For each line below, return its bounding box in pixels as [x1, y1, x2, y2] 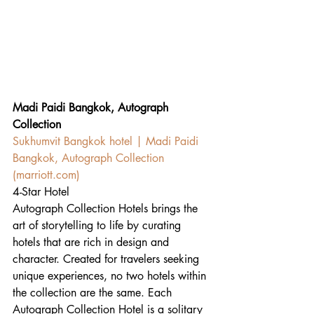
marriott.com [16, 167, 76, 182]
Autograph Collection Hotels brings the [13, 200, 201, 216]
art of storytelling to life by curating [13, 217, 184, 233]
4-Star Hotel [13, 184, 69, 199]
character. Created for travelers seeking [13, 251, 203, 266]
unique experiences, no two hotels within [13, 268, 210, 283]
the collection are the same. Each [13, 285, 175, 300]
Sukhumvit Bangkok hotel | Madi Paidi [13, 133, 202, 149]
